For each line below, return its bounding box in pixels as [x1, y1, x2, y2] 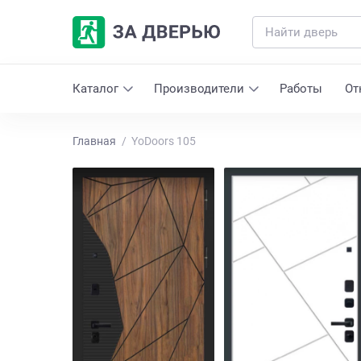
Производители [154, 81, 244, 96]
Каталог [73, 81, 118, 96]
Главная [73, 135, 116, 147]
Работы [280, 81, 322, 96]
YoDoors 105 [131, 135, 196, 147]
